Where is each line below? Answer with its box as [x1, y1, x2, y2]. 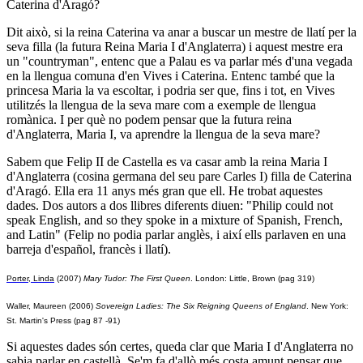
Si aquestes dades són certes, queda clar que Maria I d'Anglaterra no [6, 339, 353, 353]
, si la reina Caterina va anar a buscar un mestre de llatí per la [48, 24, 357, 39]
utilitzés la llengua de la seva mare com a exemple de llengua [6, 97, 316, 112]
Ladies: [136, 301, 164, 310]
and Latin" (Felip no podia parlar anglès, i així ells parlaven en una [6, 227, 346, 241]
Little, [229, 273, 250, 283]
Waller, [6, 301, 31, 310]
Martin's [19, 315, 48, 325]
